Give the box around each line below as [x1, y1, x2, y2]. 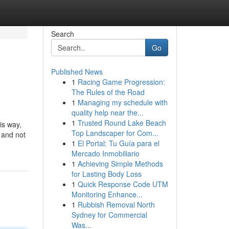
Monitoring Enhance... [71, 189, 143, 199]
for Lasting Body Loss [71, 169, 142, 179]
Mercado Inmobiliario [71, 148, 140, 158]
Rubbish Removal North [77, 199, 155, 210]
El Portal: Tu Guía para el [77, 138, 159, 148]
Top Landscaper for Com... [71, 128, 158, 138]
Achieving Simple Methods [77, 158, 163, 169]
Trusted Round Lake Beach [77, 118, 166, 128]
